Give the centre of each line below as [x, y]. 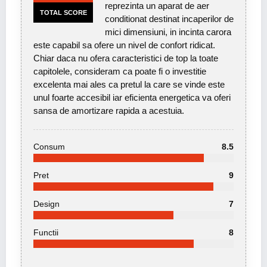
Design [46, 204]
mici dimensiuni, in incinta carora [168, 32]
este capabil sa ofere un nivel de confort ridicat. [124, 45]
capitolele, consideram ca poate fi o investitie [120, 72]
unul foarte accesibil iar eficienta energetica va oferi [132, 98]
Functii [46, 233]
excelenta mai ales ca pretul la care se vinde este [129, 85]
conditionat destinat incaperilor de [169, 19]
